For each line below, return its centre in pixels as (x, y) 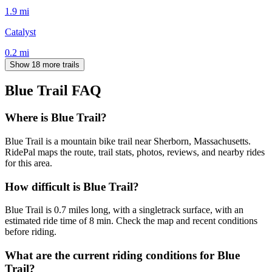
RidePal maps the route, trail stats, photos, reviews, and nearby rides (135, 152)
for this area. (29, 163)
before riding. (31, 232)
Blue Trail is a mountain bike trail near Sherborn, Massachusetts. (128, 141)
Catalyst (20, 32)
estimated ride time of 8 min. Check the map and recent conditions (131, 221)
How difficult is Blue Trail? (72, 186)
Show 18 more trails (45, 64)
